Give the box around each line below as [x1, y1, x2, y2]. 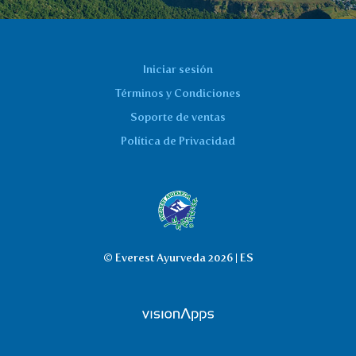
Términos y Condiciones [115, 87, 241, 100]
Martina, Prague [141, 17, 233, 33]
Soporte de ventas [130, 110, 226, 124]
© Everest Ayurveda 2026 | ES [103, 251, 253, 265]
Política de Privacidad [121, 134, 235, 148]
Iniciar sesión [143, 63, 213, 76]
